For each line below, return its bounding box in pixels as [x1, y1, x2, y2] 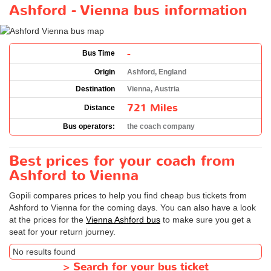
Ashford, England [127, 67, 186, 76]
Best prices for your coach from [9, 151, 235, 171]
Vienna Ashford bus [86, 214, 160, 224]
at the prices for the [9, 214, 86, 224]
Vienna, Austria [127, 84, 180, 93]
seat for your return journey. [9, 226, 116, 237]
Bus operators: [63, 122, 115, 131]
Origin [94, 67, 115, 76]
